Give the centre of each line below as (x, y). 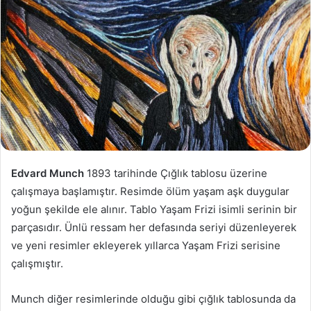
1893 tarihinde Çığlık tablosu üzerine (177, 174)
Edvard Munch (49, 174)
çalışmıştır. (39, 264)
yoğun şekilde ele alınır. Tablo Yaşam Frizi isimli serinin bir (154, 210)
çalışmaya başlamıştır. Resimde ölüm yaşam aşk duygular (150, 192)
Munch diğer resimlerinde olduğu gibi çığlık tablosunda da (153, 299)
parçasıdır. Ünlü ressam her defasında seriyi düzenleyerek (154, 228)
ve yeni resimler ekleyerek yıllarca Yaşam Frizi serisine (146, 246)
